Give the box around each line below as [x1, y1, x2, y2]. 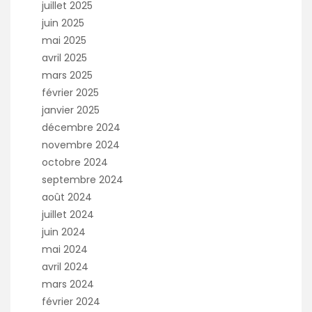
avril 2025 [42, 51, 87, 65]
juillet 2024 [42, 208, 94, 221]
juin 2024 [42, 225, 86, 239]
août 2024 [42, 190, 92, 204]
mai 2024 [42, 242, 88, 256]
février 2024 [42, 295, 100, 309]
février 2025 [42, 86, 99, 100]
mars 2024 [42, 277, 94, 291]
